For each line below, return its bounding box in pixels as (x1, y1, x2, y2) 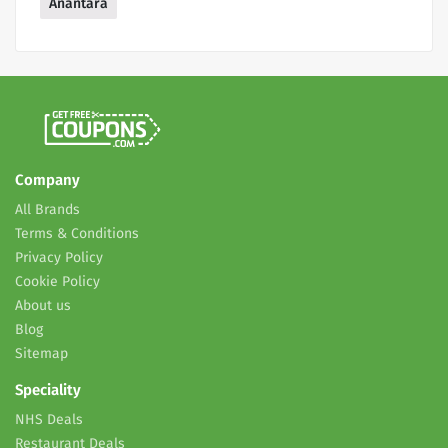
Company (15, 171, 80, 190)
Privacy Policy (15, 249, 103, 267)
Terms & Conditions (15, 225, 139, 243)
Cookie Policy (15, 273, 100, 291)
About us (15, 297, 71, 315)
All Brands (15, 201, 80, 219)
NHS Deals (15, 411, 83, 429)
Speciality (15, 381, 81, 400)
